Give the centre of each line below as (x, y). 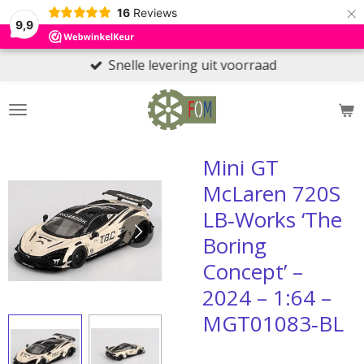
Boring (234, 245)
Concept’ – (253, 271)
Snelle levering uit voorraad (193, 65)
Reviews (155, 12)
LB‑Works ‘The (272, 219)
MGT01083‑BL (273, 323)
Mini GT (240, 167)
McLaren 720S (271, 193)
